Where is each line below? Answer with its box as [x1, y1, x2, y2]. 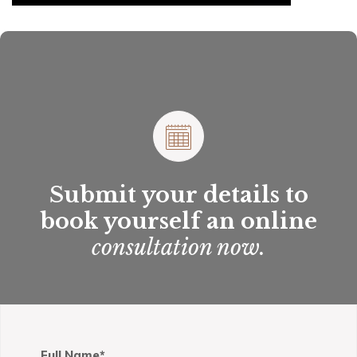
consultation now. [92, 234, 265, 261]
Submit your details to [49, 182, 308, 209]
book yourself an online [40, 208, 317, 235]
